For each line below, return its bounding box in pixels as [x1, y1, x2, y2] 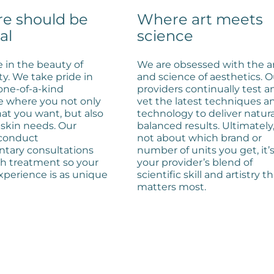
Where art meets [137, 10, 263, 28]
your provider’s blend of [137, 156, 253, 168]
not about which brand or [137, 131, 262, 144]
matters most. [137, 180, 206, 193]
